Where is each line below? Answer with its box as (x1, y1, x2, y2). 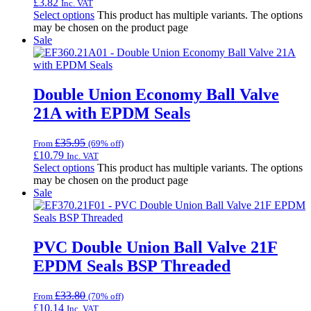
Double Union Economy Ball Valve (33, 85, 279, 104)
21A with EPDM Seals (33, 104, 190, 123)
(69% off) (88, 138, 124, 149)
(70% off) (88, 291, 124, 302)
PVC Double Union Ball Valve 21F (33, 238, 278, 257)
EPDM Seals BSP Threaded (33, 257, 230, 276)
